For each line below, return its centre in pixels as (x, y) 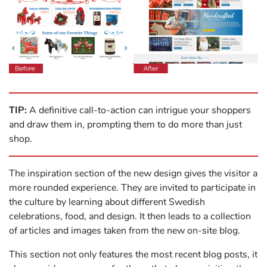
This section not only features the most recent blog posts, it (133, 255)
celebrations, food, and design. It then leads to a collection (130, 217)
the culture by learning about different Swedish (107, 202)
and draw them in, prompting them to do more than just (125, 125)
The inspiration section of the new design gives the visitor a (133, 174)
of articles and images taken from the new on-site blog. (125, 231)
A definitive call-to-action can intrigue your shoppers (139, 111)
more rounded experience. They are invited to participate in (132, 188)
